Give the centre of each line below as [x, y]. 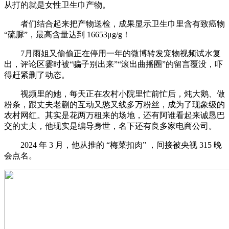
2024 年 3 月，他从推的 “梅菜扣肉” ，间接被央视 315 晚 [113, 145]
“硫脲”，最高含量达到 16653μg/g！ [67, 35]
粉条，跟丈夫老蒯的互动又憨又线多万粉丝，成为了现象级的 [114, 105]
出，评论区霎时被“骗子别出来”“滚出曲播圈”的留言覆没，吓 [113, 64]
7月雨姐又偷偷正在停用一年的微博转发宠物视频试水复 [112, 54]
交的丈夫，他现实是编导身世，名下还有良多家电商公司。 [110, 126]
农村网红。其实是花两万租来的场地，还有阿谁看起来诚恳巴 [114, 116]
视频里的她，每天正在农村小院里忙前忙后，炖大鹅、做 [114, 94]
